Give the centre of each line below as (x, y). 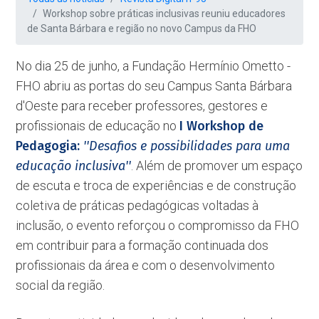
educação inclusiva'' (74, 166)
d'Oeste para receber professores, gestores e (142, 106)
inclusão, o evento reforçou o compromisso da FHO (158, 225)
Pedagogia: (50, 146)
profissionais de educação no (98, 126)
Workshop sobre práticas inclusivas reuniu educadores (164, 14)
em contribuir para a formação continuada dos (142, 245)
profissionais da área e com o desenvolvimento (146, 265)
